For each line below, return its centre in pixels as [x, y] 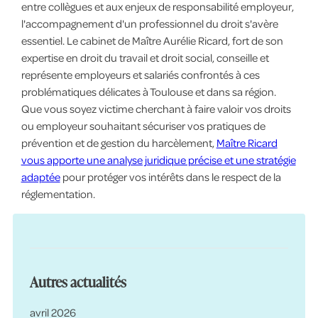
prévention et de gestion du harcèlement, [119, 143]
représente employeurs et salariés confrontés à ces [140, 75]
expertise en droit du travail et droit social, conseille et [145, 58]
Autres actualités [78, 282]
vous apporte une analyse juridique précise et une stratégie [158, 160]
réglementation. [58, 194]
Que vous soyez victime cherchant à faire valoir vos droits [156, 109]
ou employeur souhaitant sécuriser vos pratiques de [143, 126]
